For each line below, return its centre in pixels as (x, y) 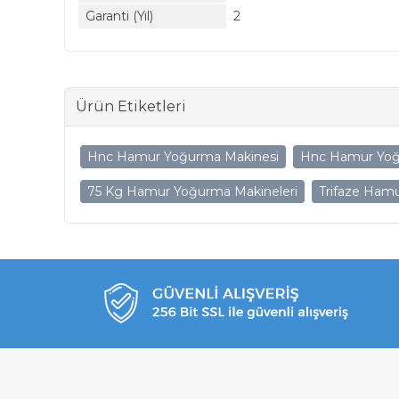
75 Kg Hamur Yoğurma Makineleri (192, 191)
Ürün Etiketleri (131, 106)
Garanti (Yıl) (119, 16)
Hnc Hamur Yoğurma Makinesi (183, 157)
